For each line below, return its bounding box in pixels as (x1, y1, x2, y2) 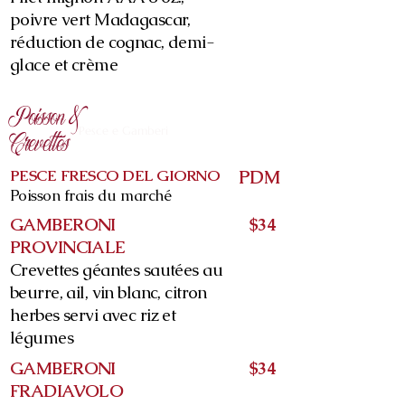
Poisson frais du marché (10, 185, 172, 205)
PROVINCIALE (10, 236, 126, 259)
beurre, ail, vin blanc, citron (10, 281, 207, 304)
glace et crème (10, 53, 118, 76)
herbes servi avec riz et (10, 304, 176, 326)
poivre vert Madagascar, (10, 8, 191, 31)
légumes (10, 326, 74, 349)
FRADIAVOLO (10, 380, 124, 402)
